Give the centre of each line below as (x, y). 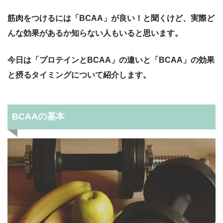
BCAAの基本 (38, 117)
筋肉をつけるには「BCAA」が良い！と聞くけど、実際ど (111, 18)
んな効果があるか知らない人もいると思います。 (95, 33)
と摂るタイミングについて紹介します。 (79, 75)
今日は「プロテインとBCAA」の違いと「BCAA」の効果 (111, 60)
